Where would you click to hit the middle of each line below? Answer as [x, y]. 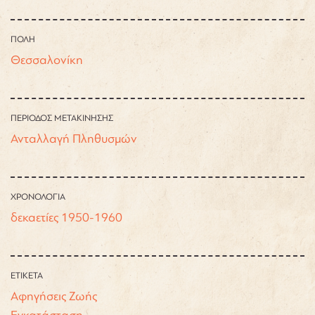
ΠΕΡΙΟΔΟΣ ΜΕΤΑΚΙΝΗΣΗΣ [62, 118]
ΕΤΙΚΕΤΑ [27, 275]
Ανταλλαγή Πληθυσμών [74, 138]
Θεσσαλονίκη [47, 59]
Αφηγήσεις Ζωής [54, 296]
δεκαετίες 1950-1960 [66, 217]
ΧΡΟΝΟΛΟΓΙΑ [38, 197]
